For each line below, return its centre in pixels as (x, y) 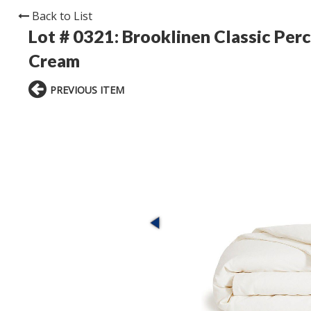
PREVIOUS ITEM (87, 90)
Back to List (62, 16)
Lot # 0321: (75, 36)
